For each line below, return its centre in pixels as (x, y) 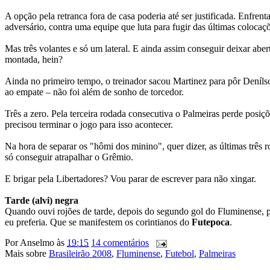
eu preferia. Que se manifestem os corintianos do (98, 222)
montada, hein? (34, 60)
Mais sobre (27, 254)
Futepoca (211, 222)
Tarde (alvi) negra (42, 201)
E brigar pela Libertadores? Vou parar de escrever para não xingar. (130, 179)
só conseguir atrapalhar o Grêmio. (69, 157)
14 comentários (120, 243)
